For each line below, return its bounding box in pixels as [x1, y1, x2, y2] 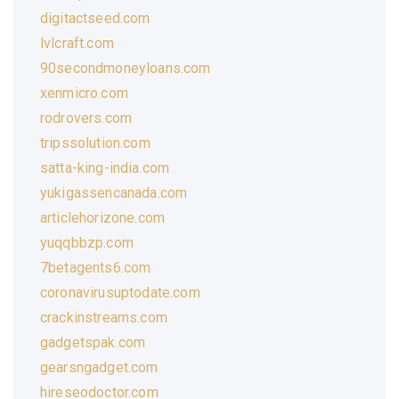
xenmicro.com [40, 84, 128, 102]
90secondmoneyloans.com [40, 59, 211, 77]
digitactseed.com [40, 9, 151, 27]
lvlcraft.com [40, 34, 114, 52]
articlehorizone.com [40, 208, 166, 226]
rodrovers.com [40, 109, 133, 126]
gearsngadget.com [40, 358, 159, 376]
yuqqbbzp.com [40, 233, 134, 251]
